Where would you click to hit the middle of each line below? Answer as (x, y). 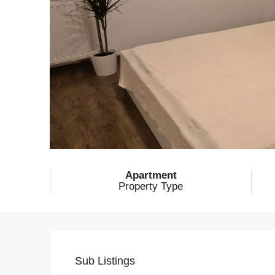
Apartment (151, 175)
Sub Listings (105, 261)
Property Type (151, 186)
